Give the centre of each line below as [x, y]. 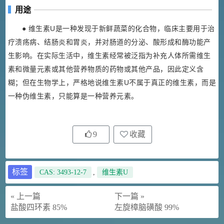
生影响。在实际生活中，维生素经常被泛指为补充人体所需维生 [109, 56]
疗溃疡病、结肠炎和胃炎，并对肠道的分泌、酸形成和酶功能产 [109, 42]
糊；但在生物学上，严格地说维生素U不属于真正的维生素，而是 [112, 83]
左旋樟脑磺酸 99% [147, 207]
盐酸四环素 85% [38, 207]
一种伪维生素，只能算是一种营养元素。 [73, 96]
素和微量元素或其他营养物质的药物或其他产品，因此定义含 [106, 69]
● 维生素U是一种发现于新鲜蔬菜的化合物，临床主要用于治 [118, 29]
